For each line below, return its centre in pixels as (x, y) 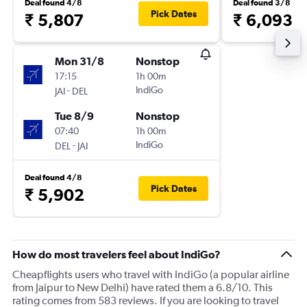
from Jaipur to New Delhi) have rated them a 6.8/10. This (143, 287)
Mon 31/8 (79, 61)
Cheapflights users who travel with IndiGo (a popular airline (151, 274)
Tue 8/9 (74, 116)
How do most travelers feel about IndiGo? (116, 254)
